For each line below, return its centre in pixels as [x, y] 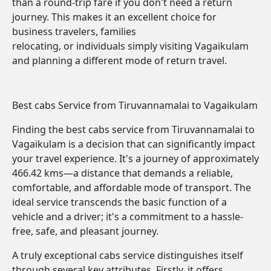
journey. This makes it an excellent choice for [114, 17]
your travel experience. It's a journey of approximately [135, 158]
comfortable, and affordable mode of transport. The [132, 188]
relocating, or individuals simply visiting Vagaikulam [130, 46]
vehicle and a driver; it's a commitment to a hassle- [128, 217]
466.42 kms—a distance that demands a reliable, [122, 173]
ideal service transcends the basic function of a [119, 202]
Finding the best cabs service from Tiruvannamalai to [133, 129]
